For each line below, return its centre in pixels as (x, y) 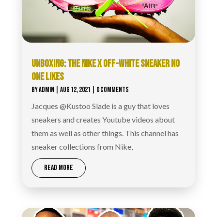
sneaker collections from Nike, (82, 147)
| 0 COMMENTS (109, 90)
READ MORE (58, 168)
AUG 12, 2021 (75, 90)
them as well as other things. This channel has (105, 133)
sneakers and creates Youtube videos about (103, 120)
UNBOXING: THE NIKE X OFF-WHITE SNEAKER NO (105, 64)
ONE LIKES (47, 77)
